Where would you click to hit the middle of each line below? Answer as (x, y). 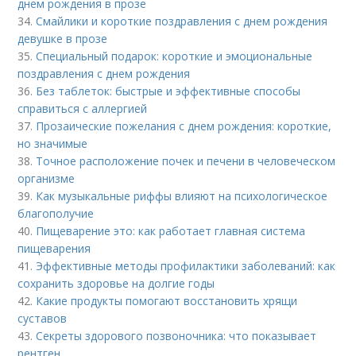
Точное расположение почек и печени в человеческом (186, 161)
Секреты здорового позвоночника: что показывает (176, 335)
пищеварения (54, 248)
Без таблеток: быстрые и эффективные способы (168, 91)
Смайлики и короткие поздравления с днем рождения (182, 21)
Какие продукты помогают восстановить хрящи (167, 300)
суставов (43, 318)
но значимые (53, 143)
